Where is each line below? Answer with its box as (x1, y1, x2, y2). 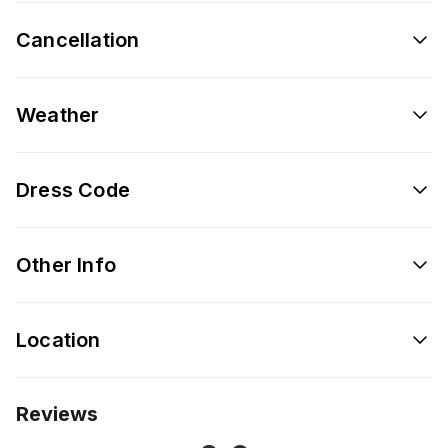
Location (16, 327, 101, 352)
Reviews (16, 401, 98, 426)
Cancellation (16, 27, 140, 52)
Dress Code (16, 177, 130, 202)
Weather (16, 102, 100, 127)
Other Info (16, 252, 116, 277)
